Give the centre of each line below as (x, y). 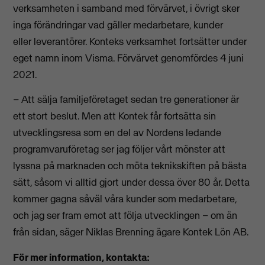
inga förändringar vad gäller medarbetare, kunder (118, 25)
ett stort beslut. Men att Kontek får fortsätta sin (115, 116)
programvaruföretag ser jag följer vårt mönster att (119, 149)
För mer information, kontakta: (82, 257)
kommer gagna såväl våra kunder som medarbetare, (125, 199)
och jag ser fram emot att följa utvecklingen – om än (125, 216)
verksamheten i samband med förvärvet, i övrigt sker (127, 8)
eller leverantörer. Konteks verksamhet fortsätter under (130, 41)
